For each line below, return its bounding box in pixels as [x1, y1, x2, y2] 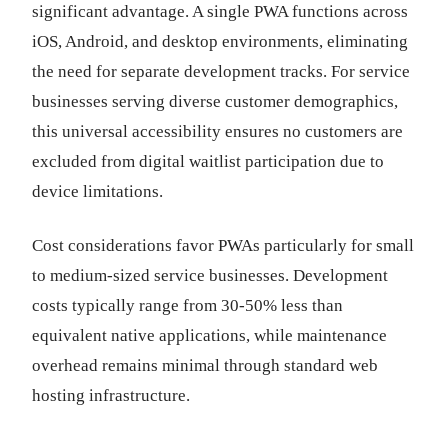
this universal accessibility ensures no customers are [32, 122, 403, 141]
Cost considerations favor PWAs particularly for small [32, 236, 414, 255]
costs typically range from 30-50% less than [32, 296, 343, 315]
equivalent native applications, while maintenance [32, 326, 387, 345]
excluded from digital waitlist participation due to [32, 152, 384, 171]
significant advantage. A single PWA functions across [32, 2, 408, 21]
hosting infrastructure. [32, 386, 190, 405]
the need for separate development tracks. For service [32, 62, 410, 81]
